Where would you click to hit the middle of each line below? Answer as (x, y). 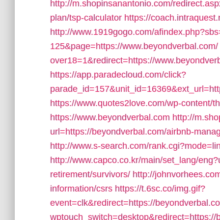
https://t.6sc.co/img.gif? (160, 189)
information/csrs (81, 189)
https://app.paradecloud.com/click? (118, 75)
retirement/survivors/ (90, 174)
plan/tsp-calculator (86, 18)
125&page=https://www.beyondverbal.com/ (134, 46)
